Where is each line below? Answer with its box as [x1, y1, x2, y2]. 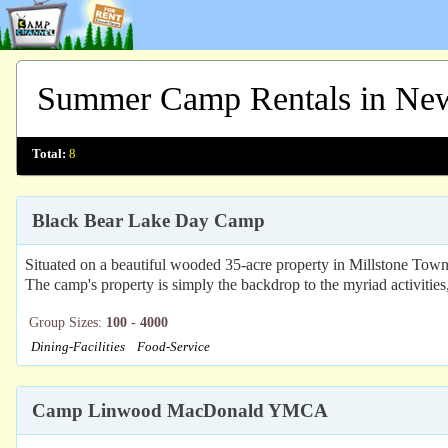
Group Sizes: [29, 315, 106, 330]
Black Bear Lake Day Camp [32, 210, 265, 231]
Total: [32, 147, 66, 161]
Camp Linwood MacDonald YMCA [32, 400, 328, 421]
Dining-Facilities [31, 340, 125, 354]
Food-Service [137, 340, 210, 354]
